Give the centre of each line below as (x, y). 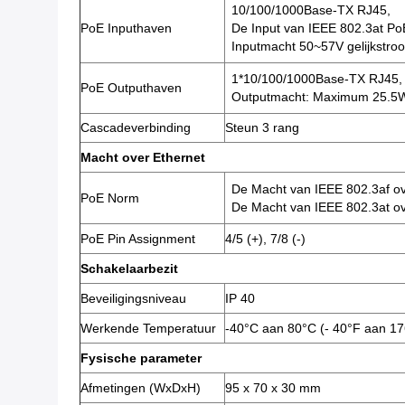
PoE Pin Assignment (138, 239)
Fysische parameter (141, 358)
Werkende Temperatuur (148, 328)
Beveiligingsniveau (133, 298)
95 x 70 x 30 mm (273, 388)
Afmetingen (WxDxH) (141, 388)
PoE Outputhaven (131, 88)
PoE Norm (110, 198)
